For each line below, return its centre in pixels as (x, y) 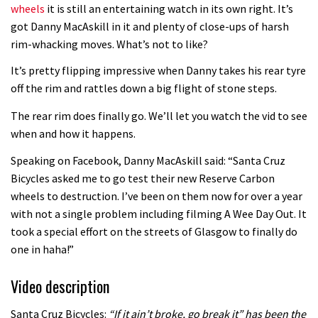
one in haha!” (42, 250)
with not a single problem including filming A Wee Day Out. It (159, 214)
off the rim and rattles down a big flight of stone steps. (144, 88)
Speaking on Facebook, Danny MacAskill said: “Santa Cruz (148, 161)
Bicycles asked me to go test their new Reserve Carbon (143, 179)
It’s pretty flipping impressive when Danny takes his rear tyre (158, 71)
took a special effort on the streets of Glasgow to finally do (154, 232)
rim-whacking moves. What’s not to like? (109, 44)
